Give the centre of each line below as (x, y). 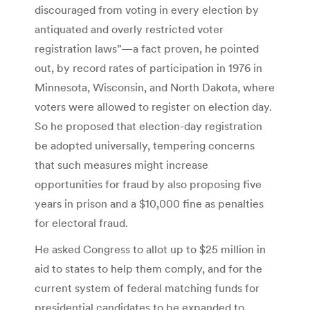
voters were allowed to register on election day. (153, 107)
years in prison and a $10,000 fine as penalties (149, 204)
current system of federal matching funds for (147, 288)
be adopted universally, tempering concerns (145, 146)
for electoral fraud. (81, 223)
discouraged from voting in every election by (147, 10)
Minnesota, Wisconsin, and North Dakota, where (155, 88)
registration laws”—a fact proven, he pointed (147, 49)
